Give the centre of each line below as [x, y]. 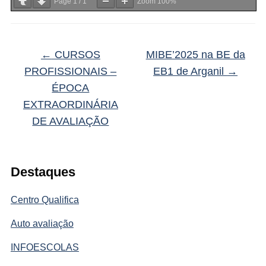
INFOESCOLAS [45, 247]
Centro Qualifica [45, 199]
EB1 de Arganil [190, 71]
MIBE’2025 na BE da [195, 54]
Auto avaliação [42, 223]
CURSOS [76, 54]
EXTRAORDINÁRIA [70, 104]
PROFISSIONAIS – [71, 71]
